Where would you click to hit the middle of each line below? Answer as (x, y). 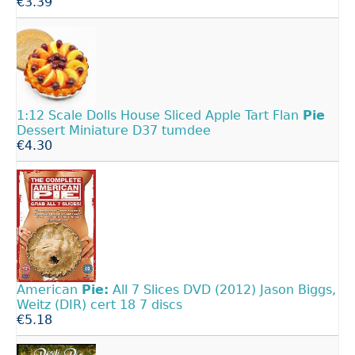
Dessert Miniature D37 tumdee (114, 130)
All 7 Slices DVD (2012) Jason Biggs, (222, 290)
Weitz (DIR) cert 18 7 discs (99, 305)
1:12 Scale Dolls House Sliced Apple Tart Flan (160, 115)
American (49, 290)
